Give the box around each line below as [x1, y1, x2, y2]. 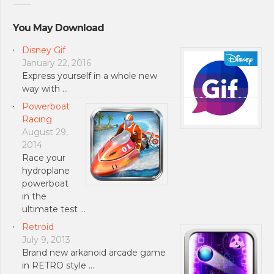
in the [22, 190, 46, 202]
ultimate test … [22, 203, 86, 215]
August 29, [22, 126, 68, 138]
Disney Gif [22, 44, 65, 56]
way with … [22, 83, 68, 94]
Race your [22, 152, 65, 163]
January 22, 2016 [22, 57, 91, 68]
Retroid [22, 221, 54, 232]
